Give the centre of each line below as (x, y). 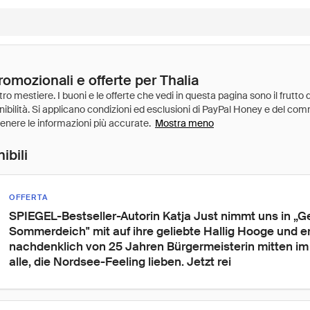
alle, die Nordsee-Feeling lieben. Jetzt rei (120, 262)
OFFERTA (28, 197)
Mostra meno (184, 123)
